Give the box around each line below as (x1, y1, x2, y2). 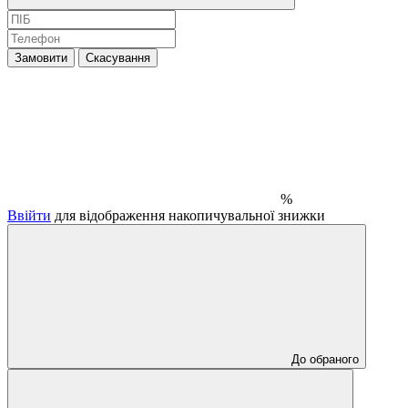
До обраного (291, 352, 359, 366)
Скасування (86, 50, 150, 65)
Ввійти (7, 207, 51, 223)
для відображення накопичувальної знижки (51, 207, 325, 223)
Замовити (15, 50, 67, 65)
